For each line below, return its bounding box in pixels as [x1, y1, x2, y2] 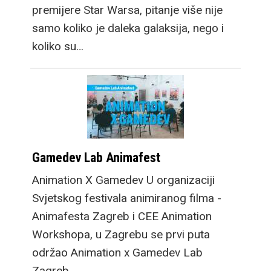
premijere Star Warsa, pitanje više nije [32, 2, 223, 17]
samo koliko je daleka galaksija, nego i [32, 21, 224, 35]
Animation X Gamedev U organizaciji [32, 172, 215, 187]
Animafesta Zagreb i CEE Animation [32, 209, 212, 223]
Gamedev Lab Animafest [32, 149, 160, 165]
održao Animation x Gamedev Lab [32, 245, 203, 260]
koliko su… [32, 39, 83, 53]
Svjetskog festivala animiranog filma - [32, 191, 221, 205]
